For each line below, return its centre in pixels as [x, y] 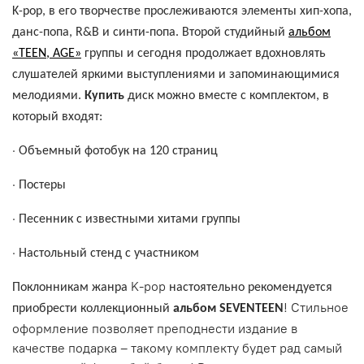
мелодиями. [48, 95]
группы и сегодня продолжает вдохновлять [205, 53]
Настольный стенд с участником [109, 253]
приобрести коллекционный [93, 308]
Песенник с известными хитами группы [130, 219]
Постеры [42, 185]
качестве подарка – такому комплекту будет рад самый [177, 347]
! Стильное [316, 307]
